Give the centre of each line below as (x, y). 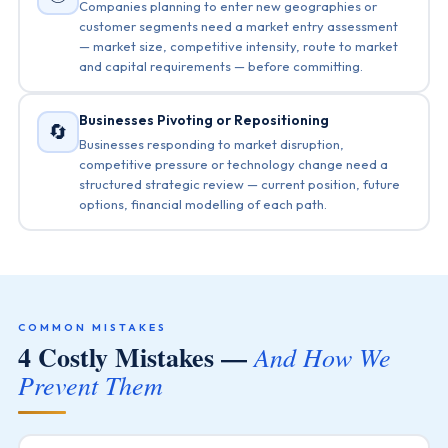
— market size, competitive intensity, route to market (239, 45)
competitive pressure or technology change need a (234, 163)
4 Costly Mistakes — (135, 357)
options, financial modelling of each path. (203, 203)
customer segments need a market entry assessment (239, 25)
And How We (322, 356)
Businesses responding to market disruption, (212, 143)
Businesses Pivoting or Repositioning (204, 119)
